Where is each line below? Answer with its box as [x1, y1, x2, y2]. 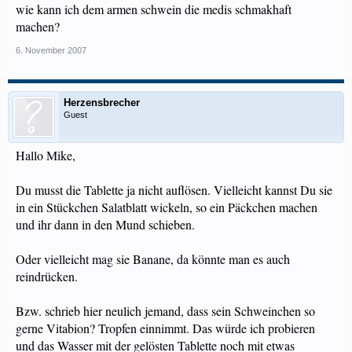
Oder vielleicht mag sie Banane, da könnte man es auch [16, 251, 290, 267]
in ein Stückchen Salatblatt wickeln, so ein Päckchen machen [16, 199, 317, 215]
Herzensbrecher [64, 97, 140, 108]
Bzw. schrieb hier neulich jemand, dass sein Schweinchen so [16, 302, 315, 319]
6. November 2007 [16, 46, 86, 55]
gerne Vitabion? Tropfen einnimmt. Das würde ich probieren [16, 320, 315, 336]
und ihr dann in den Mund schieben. [16, 216, 195, 233]
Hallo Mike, [16, 147, 75, 163]
